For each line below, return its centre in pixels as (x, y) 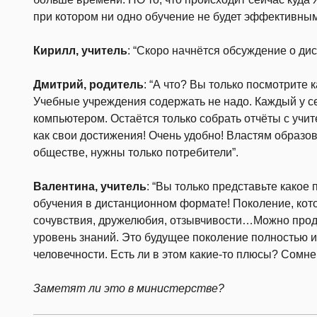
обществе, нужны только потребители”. (136, 152)
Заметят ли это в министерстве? (129, 288)
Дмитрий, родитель (88, 84)
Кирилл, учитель (80, 50)
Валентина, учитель (90, 186)
